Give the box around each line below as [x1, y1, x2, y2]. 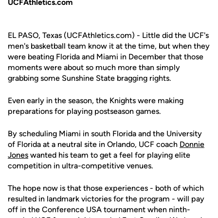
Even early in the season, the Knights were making [8, 96, 183, 105]
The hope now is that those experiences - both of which [8, 183, 204, 193]
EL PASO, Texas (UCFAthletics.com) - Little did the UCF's [8, 31, 209, 40]
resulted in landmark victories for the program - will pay [8, 194, 204, 203]
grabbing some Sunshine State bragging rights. [8, 73, 171, 83]
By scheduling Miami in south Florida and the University [8, 129, 202, 138]
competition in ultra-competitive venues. [8, 161, 153, 170]
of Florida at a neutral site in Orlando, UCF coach [8, 140, 180, 149]
